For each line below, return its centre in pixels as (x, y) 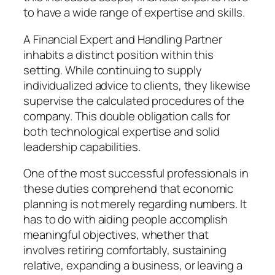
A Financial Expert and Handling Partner (123, 39)
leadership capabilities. (82, 146)
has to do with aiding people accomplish (126, 219)
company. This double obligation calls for (127, 116)
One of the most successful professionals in (136, 173)
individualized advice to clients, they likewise (137, 85)
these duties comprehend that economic (129, 189)
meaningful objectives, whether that (116, 235)
